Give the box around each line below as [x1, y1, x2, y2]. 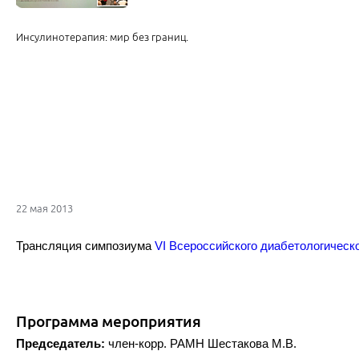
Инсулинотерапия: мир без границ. [16, 31, 188, 43]
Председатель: [16, 337, 105, 351]
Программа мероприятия [16, 313, 201, 331]
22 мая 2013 [16, 203, 73, 215]
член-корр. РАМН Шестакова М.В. [105, 337, 296, 351]
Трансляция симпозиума [16, 239, 155, 253]
